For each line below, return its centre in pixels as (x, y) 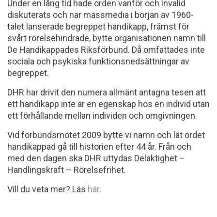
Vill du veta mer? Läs (47, 189)
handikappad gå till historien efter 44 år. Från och (99, 147)
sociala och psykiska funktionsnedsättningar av (98, 61)
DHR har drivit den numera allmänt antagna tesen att (107, 92)
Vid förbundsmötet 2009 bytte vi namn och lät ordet (106, 135)
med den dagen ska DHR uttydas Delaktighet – (96, 158)
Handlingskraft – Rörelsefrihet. (67, 170)
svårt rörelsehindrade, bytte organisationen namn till (107, 38)
